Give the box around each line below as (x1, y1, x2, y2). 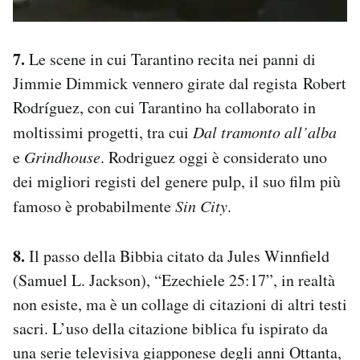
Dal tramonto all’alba (193, 121, 337, 142)
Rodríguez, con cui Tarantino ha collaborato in (13, 96, 316, 118)
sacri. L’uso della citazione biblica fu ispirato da (13, 317, 328, 339)
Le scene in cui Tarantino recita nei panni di (25, 47, 316, 70)
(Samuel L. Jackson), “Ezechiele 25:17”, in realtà (13, 268, 335, 291)
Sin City (175, 194, 227, 216)
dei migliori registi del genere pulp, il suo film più (13, 170, 341, 192)
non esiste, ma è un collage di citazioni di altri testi (13, 292, 347, 315)
